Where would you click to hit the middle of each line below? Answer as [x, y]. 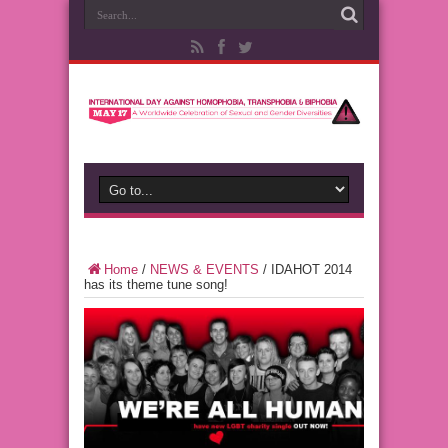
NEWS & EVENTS [204, 269]
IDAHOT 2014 [311, 269]
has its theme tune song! [156, 284]
